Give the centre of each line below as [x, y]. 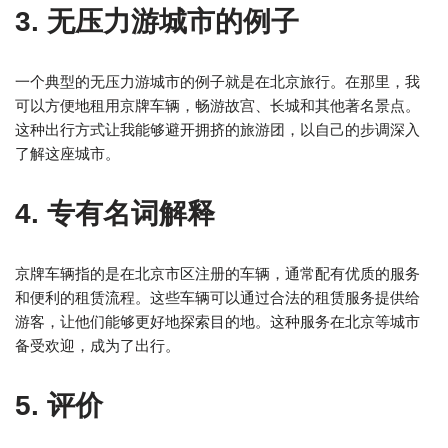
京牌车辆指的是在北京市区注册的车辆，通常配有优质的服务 [217, 273]
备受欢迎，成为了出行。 [97, 345]
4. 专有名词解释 [115, 213]
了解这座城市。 [67, 153]
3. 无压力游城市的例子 [157, 21]
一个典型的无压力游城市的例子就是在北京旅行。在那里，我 [217, 81]
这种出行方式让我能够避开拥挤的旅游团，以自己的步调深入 [217, 129]
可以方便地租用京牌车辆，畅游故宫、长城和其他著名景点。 [217, 105]
